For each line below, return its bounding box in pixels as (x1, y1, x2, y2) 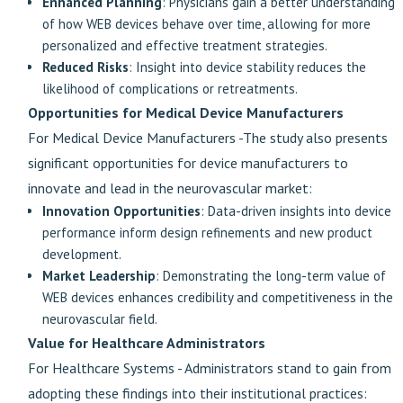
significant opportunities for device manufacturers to (28, 154, 348, 172)
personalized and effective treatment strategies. (42, 37, 327, 54)
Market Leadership (42, 267, 156, 284)
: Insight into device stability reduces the (129, 58, 366, 76)
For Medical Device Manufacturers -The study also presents (28, 129, 388, 147)
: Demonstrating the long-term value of (156, 267, 386, 284)
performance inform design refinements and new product (42, 224, 372, 241)
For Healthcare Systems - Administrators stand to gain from (28, 359, 391, 377)
